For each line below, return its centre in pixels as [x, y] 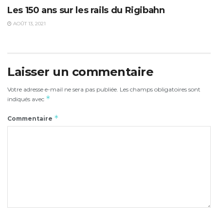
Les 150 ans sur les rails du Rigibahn [86, 10]
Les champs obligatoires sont [160, 90]
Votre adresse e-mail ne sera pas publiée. [63, 90]
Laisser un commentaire [81, 72]
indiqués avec [27, 99]
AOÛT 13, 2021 [29, 24]
